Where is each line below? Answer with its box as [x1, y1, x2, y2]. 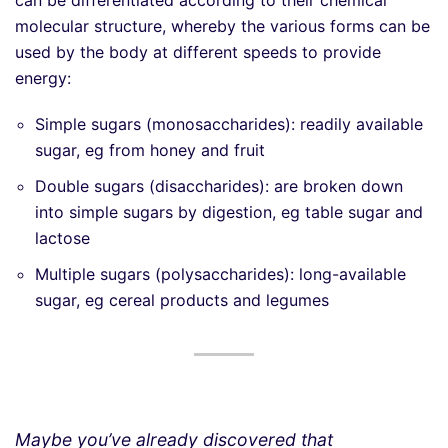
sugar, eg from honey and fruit [35, 139, 265, 160]
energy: [15, 67, 71, 88]
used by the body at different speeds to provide [15, 41, 381, 62]
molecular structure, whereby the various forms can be [15, 15, 430, 36]
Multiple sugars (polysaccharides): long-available [35, 263, 406, 284]
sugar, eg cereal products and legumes [35, 289, 329, 310]
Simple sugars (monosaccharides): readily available [35, 113, 423, 134]
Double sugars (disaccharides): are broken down [35, 175, 403, 196]
